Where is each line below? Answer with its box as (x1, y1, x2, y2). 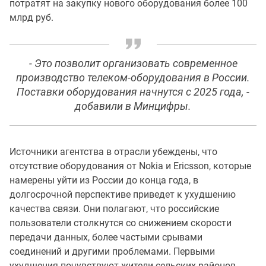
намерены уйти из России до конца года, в (9, 174, 198, 186)
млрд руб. (9, 11, 56, 23)
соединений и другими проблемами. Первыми (9, 245, 215, 257)
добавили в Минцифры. (75, 100, 191, 112)
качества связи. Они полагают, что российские (9, 202, 219, 214)
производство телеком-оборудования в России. (16, 71, 250, 84)
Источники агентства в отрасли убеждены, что (9, 145, 217, 157)
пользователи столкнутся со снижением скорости (9, 217, 232, 229)
